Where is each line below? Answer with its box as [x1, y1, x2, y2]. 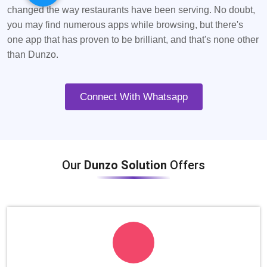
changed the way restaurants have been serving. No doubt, [7, 5, 255, 15]
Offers [170, 158, 205, 173]
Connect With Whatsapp [79, 91, 188, 103]
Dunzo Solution [84, 158, 170, 173]
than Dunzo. [7, 49, 58, 60]
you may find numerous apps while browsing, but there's [7, 20, 243, 30]
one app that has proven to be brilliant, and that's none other [7, 35, 259, 45]
